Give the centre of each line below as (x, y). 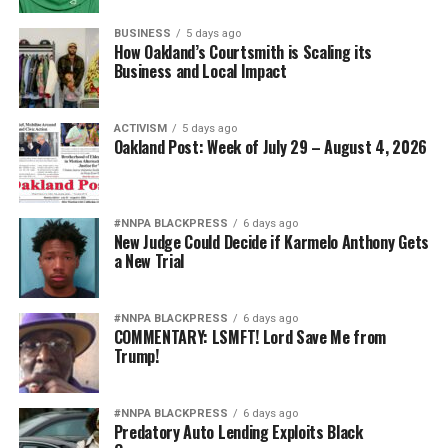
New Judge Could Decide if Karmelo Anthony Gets (271, 241)
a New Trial (149, 260)
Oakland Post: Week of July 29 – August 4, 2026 (270, 146)
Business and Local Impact (200, 70)
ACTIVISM (140, 128)
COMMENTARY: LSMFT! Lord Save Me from (250, 336)
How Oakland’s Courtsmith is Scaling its (243, 51)
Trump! (136, 355)
